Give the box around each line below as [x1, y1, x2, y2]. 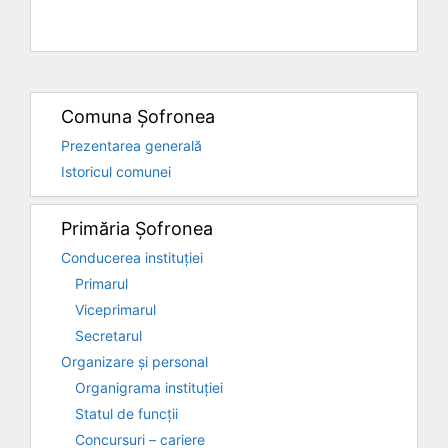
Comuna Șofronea [61, 105, 215, 127]
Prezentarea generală [61, 136, 202, 154]
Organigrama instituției [75, 378, 223, 396]
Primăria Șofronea [61, 217, 213, 239]
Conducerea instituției [61, 248, 203, 266]
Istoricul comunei [61, 162, 171, 180]
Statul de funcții [75, 404, 178, 422]
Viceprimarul [75, 300, 156, 318]
